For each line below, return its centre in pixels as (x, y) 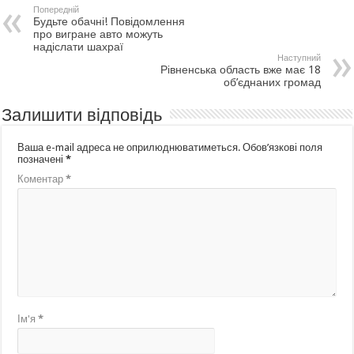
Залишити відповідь (82, 115)
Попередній (56, 9)
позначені (42, 159)
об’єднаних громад (272, 82)
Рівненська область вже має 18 (240, 69)
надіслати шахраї (79, 46)
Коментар (42, 179)
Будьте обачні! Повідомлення (109, 21)
